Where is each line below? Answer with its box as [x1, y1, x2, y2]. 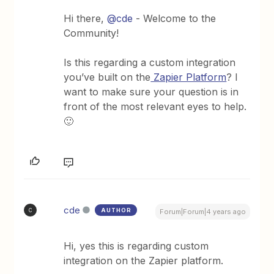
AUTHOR [101, 207, 132, 213]
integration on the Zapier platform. [64, 254, 224, 267]
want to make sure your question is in [64, 86, 239, 98]
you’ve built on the [64, 71, 151, 83]
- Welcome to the [133, 12, 217, 24]
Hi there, [64, 12, 108, 24]
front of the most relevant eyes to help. [64, 100, 247, 113]
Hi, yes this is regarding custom [64, 240, 209, 252]
